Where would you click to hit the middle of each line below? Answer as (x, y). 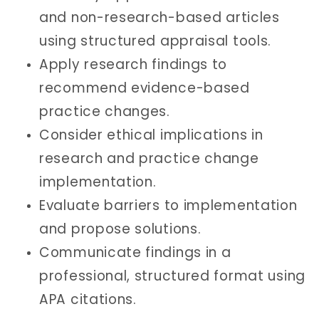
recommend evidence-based (145, 88)
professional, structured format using (172, 276)
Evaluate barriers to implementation (168, 205)
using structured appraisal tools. (156, 41)
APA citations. (88, 299)
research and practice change (149, 158)
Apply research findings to (134, 64)
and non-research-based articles (159, 17)
